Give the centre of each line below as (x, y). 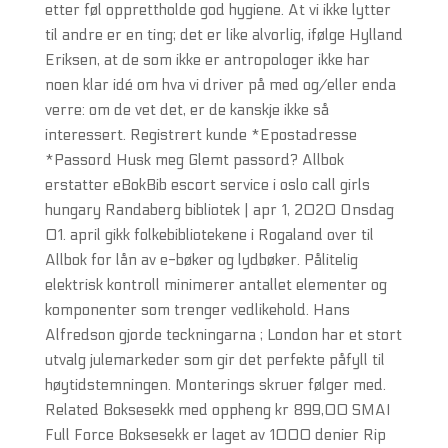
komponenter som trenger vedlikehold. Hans (197, 310)
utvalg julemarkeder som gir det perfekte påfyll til (214, 360)
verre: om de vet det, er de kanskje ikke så (186, 110)
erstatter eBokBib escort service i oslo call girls (207, 185)
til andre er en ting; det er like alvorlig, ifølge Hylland (223, 35)
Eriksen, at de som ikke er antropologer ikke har (207, 60)
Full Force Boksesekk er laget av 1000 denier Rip (215, 435)
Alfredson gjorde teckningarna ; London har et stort (223, 335)
